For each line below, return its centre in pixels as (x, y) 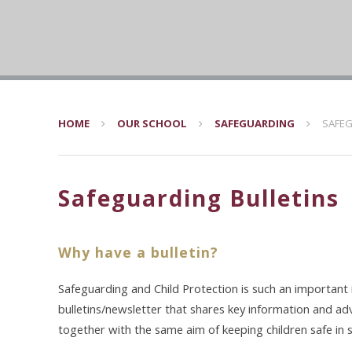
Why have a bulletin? (138, 252)
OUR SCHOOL (152, 123)
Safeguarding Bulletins (199, 198)
